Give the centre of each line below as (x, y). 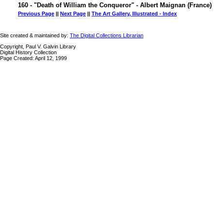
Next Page (73, 14)
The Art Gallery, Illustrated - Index (134, 14)
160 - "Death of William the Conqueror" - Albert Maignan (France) (115, 5)
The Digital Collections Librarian (107, 35)
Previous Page (36, 14)
